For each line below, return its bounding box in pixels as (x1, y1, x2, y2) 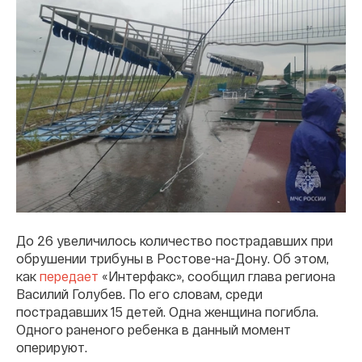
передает (40, 268, 102, 284)
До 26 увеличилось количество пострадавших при (16, 233, 333, 248)
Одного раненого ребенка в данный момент (16, 322, 291, 337)
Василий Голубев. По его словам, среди (16, 286, 263, 301)
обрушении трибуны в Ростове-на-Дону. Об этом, (16, 250, 329, 266)
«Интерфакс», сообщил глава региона (102, 268, 335, 284)
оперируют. (16, 339, 87, 355)
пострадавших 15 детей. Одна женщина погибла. (16, 304, 318, 319)
